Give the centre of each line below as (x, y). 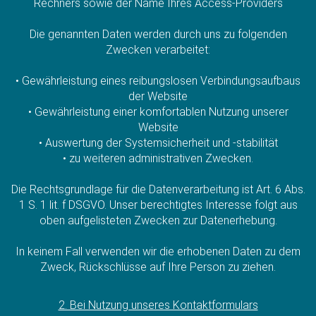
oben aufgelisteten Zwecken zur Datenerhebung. (158, 220)
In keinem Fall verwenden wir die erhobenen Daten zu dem (158, 251)
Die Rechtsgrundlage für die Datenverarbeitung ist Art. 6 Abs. (158, 189)
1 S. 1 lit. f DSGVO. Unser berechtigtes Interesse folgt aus (158, 205)
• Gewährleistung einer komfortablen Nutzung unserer (158, 111)
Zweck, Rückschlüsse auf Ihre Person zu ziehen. (158, 267)
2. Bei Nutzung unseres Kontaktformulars (158, 305)
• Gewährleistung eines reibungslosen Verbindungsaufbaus (158, 80)
